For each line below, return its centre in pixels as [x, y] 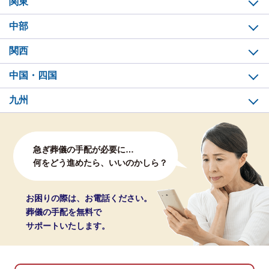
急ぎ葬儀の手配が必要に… [83, 149]
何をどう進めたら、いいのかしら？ [100, 162]
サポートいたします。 [68, 225]
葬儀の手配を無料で [64, 212]
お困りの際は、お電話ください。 [89, 198]
